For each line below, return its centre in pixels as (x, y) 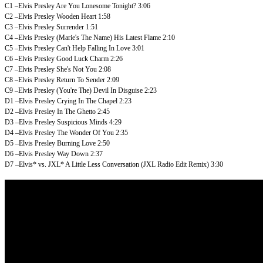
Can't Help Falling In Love (93, 48)
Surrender (70, 27)
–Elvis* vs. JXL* (40, 164)
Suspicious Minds (82, 122)
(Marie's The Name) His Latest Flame (109, 37)
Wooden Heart (76, 16)
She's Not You (77, 69)
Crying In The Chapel (87, 101)
